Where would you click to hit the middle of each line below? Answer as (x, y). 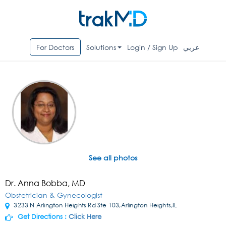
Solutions (101, 47)
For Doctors (55, 47)
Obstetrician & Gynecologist (54, 195)
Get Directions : (42, 217)
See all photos (113, 158)
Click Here (85, 217)
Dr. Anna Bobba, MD (45, 183)
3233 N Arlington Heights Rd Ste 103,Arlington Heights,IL (95, 205)
